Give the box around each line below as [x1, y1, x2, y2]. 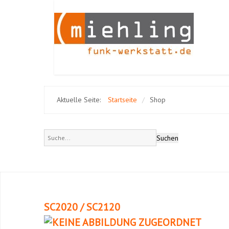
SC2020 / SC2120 [44, 200, 120, 214]
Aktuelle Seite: [57, 95, 103, 104]
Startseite [108, 95, 137, 104]
